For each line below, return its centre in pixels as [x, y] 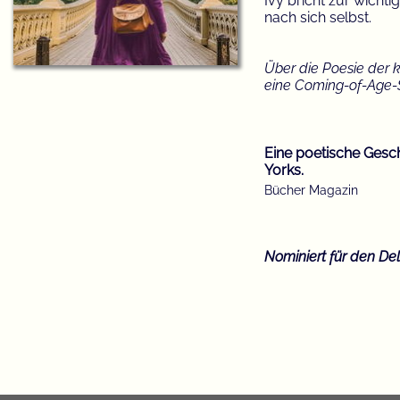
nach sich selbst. [318, 18]
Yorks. [284, 171]
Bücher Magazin [311, 191]
